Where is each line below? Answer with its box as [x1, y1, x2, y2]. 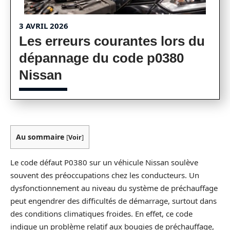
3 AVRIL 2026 [19, 21, 68, 31]
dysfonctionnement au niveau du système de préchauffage [10, 183, 218, 194]
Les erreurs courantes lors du [19, 33, 205, 49]
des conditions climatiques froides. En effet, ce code [10, 208, 193, 219]
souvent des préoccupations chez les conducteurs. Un [10, 170, 199, 181]
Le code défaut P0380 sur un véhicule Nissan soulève [10, 157, 198, 168]
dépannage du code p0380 [19, 50, 184, 66]
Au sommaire [16, 132, 64, 142]
